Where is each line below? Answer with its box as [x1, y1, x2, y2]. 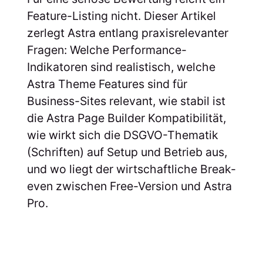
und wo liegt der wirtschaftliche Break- [26, 161, 236, 176]
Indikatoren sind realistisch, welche [26, 59, 215, 74]
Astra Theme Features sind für [26, 76, 187, 91]
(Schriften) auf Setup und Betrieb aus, [26, 144, 227, 159]
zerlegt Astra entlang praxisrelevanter [26, 25, 228, 40]
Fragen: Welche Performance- [26, 42, 187, 57]
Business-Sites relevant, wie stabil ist [26, 93, 225, 108]
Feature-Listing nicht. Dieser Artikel [26, 8, 216, 23]
